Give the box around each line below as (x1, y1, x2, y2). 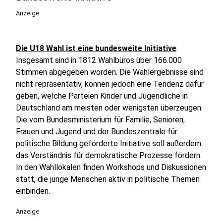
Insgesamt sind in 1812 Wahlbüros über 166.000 (16, 55, 182, 65)
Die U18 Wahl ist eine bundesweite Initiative (16, 44, 176, 53)
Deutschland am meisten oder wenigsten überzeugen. (16, 103, 203, 112)
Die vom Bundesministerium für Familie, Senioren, (16, 115, 185, 124)
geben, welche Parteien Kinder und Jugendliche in (16, 91, 188, 101)
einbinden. (16, 186, 50, 196)
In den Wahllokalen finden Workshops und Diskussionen (16, 163, 206, 172)
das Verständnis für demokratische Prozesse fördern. (16, 151, 202, 160)
